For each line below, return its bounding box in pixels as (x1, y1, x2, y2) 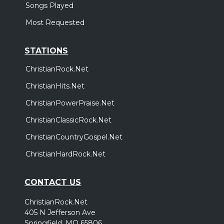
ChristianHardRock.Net (25, 149, 106, 158)
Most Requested (25, 17, 85, 27)
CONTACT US (24, 177, 81, 187)
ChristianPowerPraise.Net (25, 98, 115, 107)
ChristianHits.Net (25, 81, 85, 90)
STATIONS (24, 45, 68, 55)
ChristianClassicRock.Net (25, 115, 112, 124)
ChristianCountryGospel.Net (25, 132, 123, 141)
